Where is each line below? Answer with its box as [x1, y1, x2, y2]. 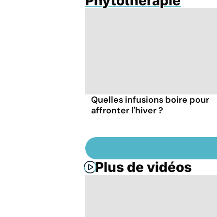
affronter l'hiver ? [91, 104, 163, 116]
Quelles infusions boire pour [91, 93, 209, 106]
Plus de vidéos [95, 158, 192, 175]
